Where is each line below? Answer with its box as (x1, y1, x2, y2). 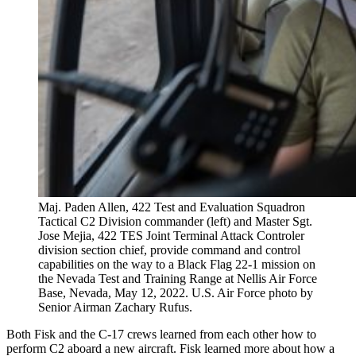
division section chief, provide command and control (38, 242, 300, 257)
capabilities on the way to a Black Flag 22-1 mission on (38, 257, 315, 271)
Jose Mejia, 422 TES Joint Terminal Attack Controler (38, 228, 304, 242)
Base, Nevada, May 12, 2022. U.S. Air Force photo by (38, 285, 313, 300)
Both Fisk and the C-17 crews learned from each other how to (6, 327, 316, 341)
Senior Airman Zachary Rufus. (38, 300, 192, 314)
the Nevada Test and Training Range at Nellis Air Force (38, 271, 317, 285)
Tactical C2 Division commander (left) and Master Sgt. (38, 214, 312, 228)
